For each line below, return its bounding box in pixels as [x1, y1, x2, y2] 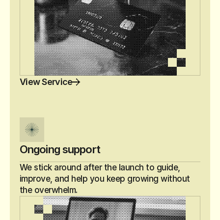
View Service [20, 77, 73, 87]
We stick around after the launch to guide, [20, 163, 180, 172]
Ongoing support [20, 143, 100, 156]
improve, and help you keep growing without [20, 174, 190, 184]
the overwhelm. [20, 185, 78, 195]
